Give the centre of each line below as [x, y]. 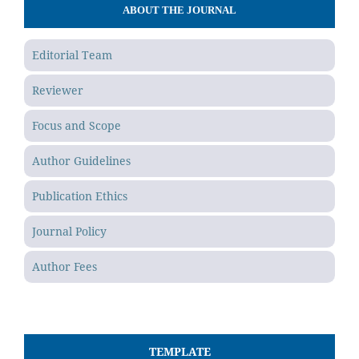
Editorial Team [72, 54]
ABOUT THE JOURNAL [179, 10]
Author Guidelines [81, 160]
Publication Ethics [80, 196]
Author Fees [65, 266]
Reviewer [58, 90]
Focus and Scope [77, 125]
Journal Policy [69, 231]
